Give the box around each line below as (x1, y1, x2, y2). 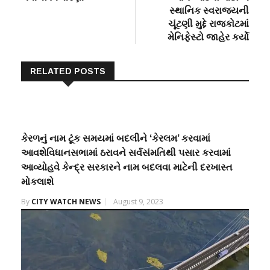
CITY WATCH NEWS (31, 196, 101, 207)
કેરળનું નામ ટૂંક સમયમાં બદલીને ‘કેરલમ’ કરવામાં (21, 133, 210, 143)
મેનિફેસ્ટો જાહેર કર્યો (168, 32, 249, 42)
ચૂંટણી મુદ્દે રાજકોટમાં (168, 19, 249, 29)
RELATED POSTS (30, 66, 105, 76)
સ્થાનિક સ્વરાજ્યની (169, 5, 249, 16)
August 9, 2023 (113, 196, 163, 207)
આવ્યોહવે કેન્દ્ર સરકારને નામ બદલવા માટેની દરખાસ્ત (21, 162, 233, 172)
